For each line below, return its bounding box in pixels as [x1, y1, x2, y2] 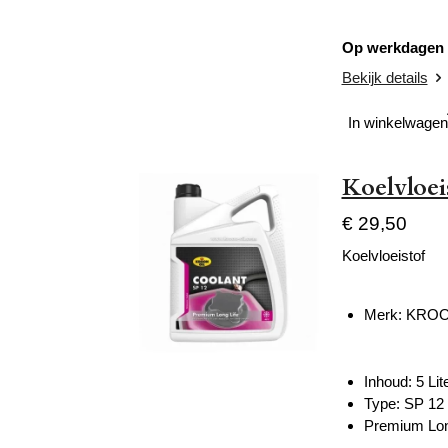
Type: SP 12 [364, 394, 444, 412]
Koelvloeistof [341, 247, 425, 265]
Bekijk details [341, 68, 428, 86]
